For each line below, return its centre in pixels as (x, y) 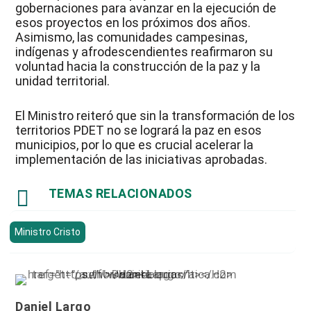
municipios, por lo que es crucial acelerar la (135, 144)
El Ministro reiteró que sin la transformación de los (155, 115)
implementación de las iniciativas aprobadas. (142, 159)
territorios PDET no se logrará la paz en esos (139, 130)
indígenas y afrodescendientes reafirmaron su (144, 51)
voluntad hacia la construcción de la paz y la (138, 66)
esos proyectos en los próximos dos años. (133, 22)
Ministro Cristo (47, 232)
